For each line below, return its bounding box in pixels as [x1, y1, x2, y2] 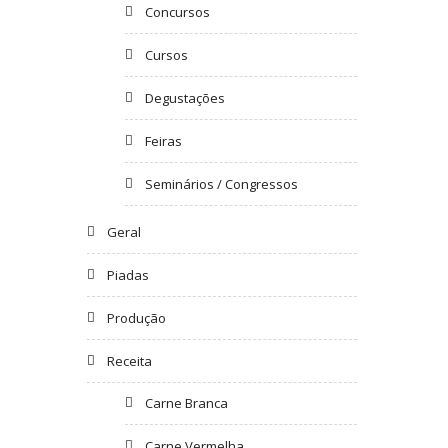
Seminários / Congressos [144, 174, 298, 193]
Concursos [144, 2, 210, 21]
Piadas [107, 265, 149, 284]
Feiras [144, 131, 182, 150]
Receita [107, 351, 152, 370]
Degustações [144, 88, 225, 107]
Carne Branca [144, 393, 228, 412]
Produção [107, 308, 166, 327]
